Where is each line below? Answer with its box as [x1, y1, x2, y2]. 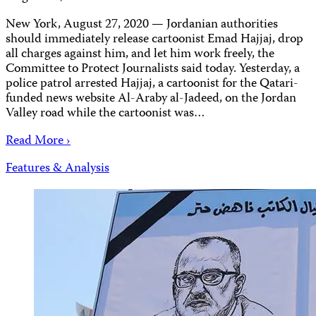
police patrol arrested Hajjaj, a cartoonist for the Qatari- [6, 73, 298, 95]
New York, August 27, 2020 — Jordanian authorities [6, 14, 278, 35]
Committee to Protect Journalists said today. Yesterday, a [6, 59, 300, 80]
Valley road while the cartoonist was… [6, 103, 205, 124]
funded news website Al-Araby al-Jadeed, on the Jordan [6, 88, 296, 109]
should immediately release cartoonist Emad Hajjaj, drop [6, 29, 303, 50]
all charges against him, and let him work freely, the [6, 44, 274, 65]
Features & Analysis [6, 158, 109, 179]
